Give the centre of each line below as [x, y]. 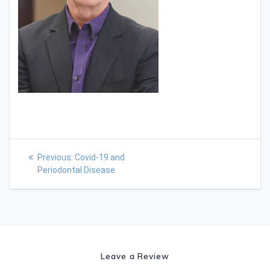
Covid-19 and [99, 157]
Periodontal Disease [76, 170]
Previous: [55, 157]
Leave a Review [135, 256]
